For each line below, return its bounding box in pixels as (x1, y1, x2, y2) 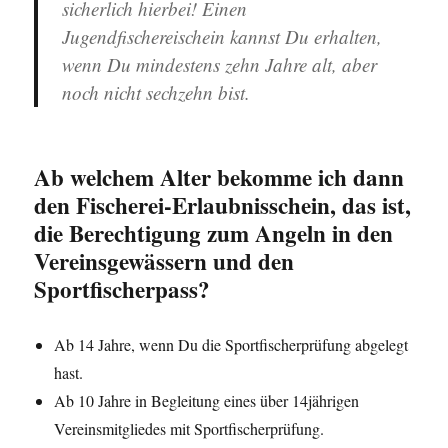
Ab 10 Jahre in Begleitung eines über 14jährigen (54, 390, 360, 412)
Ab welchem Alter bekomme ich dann (34, 160, 405, 195)
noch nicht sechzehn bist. (62, 80, 251, 106)
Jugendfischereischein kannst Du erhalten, (62, 24, 383, 50)
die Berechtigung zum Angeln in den (34, 216, 394, 251)
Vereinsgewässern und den (34, 244, 295, 279)
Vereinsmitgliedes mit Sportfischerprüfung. (54, 418, 325, 440)
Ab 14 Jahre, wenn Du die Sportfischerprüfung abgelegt (54, 334, 409, 356)
